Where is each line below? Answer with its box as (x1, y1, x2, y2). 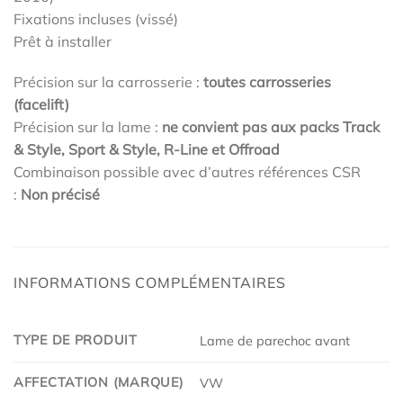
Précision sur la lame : (13, 118, 162, 137)
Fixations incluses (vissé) (13, 9, 178, 28)
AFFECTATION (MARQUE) (13, 374, 184, 391)
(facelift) (13, 95, 69, 114)
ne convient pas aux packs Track (162, 118, 380, 137)
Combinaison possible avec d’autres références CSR (13, 163, 361, 182)
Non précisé (17, 185, 100, 204)
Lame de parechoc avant (200, 333, 351, 350)
